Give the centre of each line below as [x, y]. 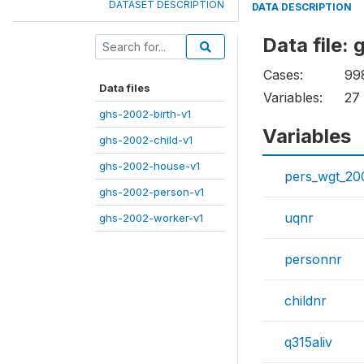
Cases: [283, 75]
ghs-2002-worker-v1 [151, 218]
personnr [313, 259]
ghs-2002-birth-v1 [145, 114]
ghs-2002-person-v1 [152, 192]
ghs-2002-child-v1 [146, 140]
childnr [305, 301]
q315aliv [308, 342]
